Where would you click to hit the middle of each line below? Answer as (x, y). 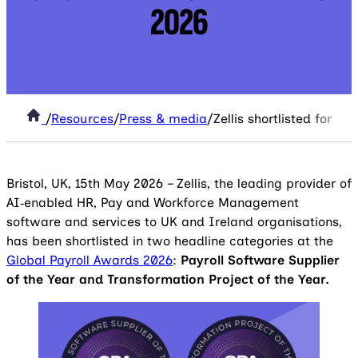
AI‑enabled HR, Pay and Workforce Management (153, 203)
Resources (82, 119)
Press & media (163, 119)
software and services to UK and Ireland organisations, (174, 222)
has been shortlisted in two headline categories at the (170, 241)
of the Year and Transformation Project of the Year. (168, 279)
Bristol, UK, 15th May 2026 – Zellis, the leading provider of (179, 183)
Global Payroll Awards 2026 (89, 260)
